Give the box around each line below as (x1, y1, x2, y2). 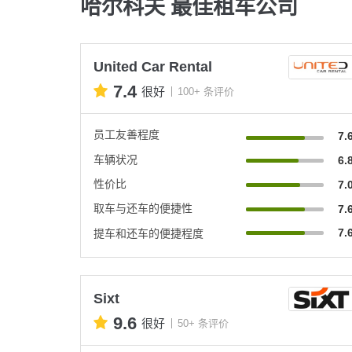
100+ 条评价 (178, 86, 234, 98)
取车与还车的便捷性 (93, 201, 192, 214)
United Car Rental (93, 58, 212, 75)
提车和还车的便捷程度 (93, 226, 203, 240)
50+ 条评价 (178, 317, 229, 330)
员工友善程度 (93, 127, 159, 141)
